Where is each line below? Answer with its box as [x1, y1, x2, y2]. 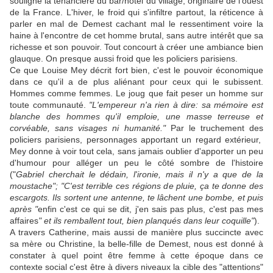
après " [10, 204, 38, 214]
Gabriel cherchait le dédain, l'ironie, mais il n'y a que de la [16, 169, 263, 180]
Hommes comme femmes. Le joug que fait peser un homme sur [10, 88, 263, 99]
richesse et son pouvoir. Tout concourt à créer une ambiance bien [10, 42, 263, 52]
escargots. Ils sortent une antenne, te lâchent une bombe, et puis [10, 193, 263, 203]
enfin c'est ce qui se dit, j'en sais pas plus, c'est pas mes [38, 204, 264, 214]
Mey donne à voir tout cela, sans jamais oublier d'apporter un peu [10, 146, 263, 157]
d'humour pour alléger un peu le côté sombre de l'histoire [10, 158, 263, 168]
